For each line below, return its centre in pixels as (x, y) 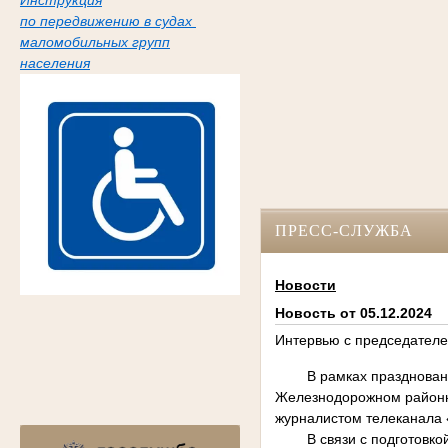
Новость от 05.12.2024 (353, 313)
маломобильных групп (94, 42)
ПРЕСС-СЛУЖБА (343, 230)
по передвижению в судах (107, 21)
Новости (305, 285)
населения (54, 63)
